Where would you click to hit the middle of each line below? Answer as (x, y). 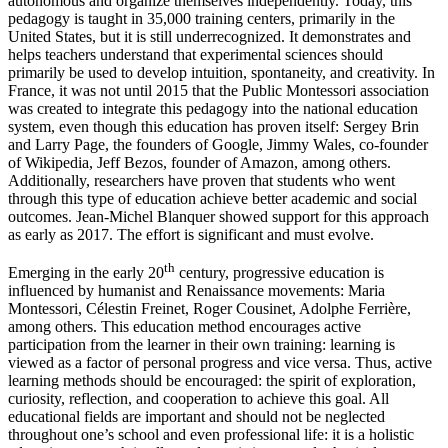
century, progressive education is (279, 273)
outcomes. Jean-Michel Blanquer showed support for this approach (218, 216)
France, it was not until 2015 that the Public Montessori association (218, 90)
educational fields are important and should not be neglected (196, 417)
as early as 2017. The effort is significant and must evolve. (191, 234)
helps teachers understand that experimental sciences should (195, 54)
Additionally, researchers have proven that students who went (201, 180)
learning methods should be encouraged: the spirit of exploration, (212, 381)
